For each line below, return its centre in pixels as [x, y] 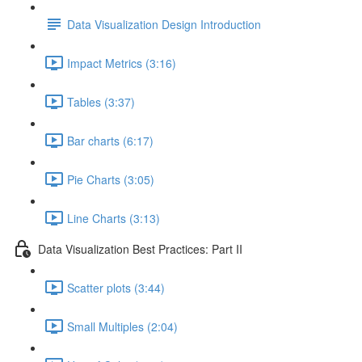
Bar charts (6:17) [110, 140]
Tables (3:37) [101, 101]
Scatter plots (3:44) [116, 287]
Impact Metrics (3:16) [122, 63]
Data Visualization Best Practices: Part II [140, 248]
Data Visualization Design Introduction [164, 24]
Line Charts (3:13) [114, 218]
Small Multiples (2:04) [122, 326]
